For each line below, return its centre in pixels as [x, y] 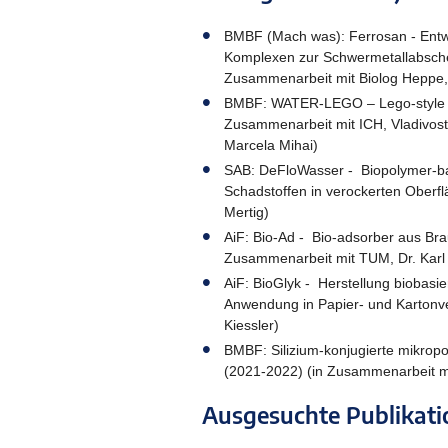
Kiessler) [251, 324]
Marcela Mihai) [271, 144]
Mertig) [246, 211]
